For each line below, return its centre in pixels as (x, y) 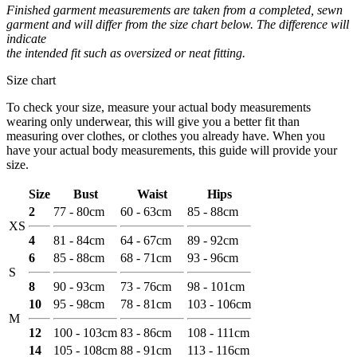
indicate (26, 38)
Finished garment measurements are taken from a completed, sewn (175, 10)
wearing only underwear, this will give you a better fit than (153, 121)
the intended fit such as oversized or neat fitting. (126, 53)
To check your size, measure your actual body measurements (159, 107)
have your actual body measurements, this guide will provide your (172, 150)
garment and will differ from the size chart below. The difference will (178, 24)
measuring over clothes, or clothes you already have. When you (166, 135)
